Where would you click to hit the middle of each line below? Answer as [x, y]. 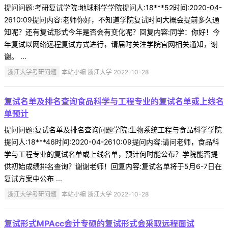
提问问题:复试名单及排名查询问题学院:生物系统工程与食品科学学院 [113, 129]
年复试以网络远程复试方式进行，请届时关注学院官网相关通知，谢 [111, 44]
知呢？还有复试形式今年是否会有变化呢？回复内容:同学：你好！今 [112, 32]
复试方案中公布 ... [33, 178]
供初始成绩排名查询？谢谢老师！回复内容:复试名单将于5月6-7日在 [113, 166]
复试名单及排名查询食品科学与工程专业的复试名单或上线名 [114, 101]
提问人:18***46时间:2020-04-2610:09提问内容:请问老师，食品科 [112, 141]
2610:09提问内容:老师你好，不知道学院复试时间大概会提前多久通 [112, 19]
